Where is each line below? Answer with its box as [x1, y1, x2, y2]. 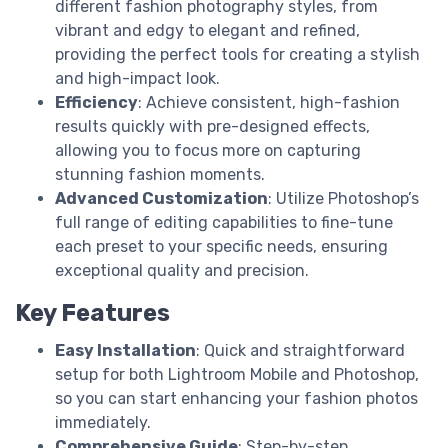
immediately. [55, 412, 151, 432]
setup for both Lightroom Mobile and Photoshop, [55, 364, 419, 384]
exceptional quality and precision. [55, 260, 309, 280]
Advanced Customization [55, 188, 268, 208]
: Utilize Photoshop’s [268, 188, 419, 208]
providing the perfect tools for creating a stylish [55, 44, 420, 64]
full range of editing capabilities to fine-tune [55, 212, 393, 232]
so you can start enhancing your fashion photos [55, 388, 418, 408]
